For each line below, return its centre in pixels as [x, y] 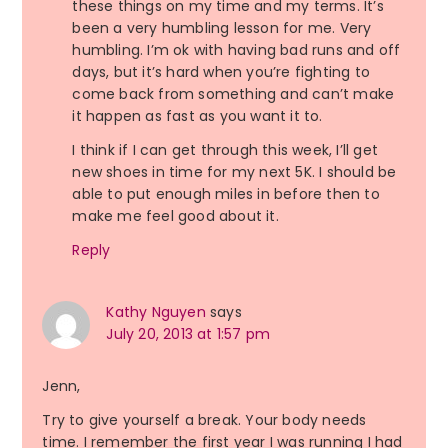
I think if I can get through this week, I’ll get [225, 150]
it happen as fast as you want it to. [197, 116]
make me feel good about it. [175, 216]
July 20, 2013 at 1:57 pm [188, 334]
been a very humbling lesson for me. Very [222, 28]
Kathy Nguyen [156, 312]
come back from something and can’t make [233, 94]
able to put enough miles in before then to [226, 194]
